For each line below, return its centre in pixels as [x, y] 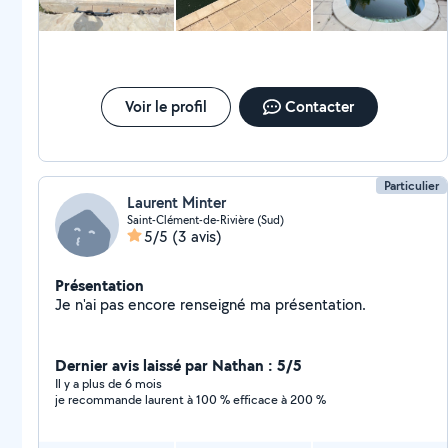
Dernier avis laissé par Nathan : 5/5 [178, 365]
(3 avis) [197, 236]
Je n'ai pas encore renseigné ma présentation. [320, 304]
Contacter [319, 106]
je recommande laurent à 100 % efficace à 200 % [190, 399]
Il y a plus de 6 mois [108, 383]
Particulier [412, 185]
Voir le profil [165, 106]
